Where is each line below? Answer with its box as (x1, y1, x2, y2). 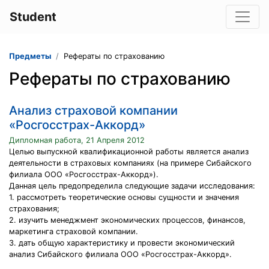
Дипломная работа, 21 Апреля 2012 (9, 136, 145, 145)
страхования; (9, 204, 59, 213)
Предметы (9, 52, 51, 61)
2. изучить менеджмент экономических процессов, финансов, (9, 216, 246, 225)
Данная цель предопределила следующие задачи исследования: (9, 181, 255, 190)
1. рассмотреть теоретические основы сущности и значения (9, 193, 239, 202)
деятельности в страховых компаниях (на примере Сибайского (9, 159, 252, 168)
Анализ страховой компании (9, 103, 178, 118)
